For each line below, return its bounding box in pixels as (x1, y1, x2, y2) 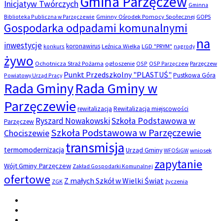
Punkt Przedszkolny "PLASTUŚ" (64, 69, 172, 79)
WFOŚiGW (164, 146, 188, 154)
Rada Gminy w (75, 79, 157, 97)
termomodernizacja (4, 145, 64, 154)
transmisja (66, 139, 124, 156)
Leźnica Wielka (102, 42, 140, 50)
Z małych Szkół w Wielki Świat (64, 175, 164, 185)
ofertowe (4, 171, 50, 187)
